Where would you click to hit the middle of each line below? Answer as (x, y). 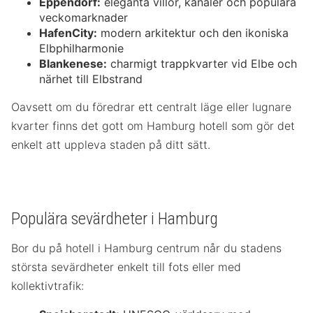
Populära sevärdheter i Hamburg (115, 219)
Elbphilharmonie (81, 49)
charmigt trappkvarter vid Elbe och (202, 64)
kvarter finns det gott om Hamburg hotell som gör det (153, 126)
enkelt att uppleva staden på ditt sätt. (111, 145)
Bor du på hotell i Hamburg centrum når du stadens (146, 248)
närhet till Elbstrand (91, 79)
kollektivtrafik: (48, 286)
